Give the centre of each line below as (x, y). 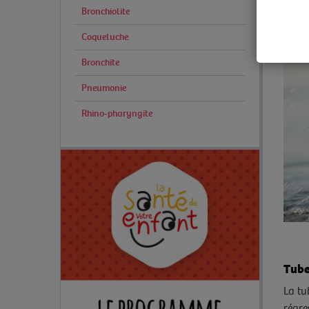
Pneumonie (104, 88)
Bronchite (100, 62)
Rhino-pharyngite (117, 113)
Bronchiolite (106, 11)
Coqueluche (105, 37)
